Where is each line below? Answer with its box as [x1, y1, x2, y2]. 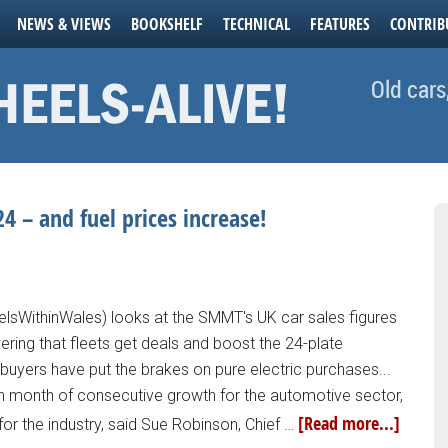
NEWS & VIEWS [17, 13, 111, 35]
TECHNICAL [223, 13, 290, 35]
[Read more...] [298, 411, 400, 436]
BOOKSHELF [131, 13, 203, 35]
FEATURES [310, 13, 370, 35]
